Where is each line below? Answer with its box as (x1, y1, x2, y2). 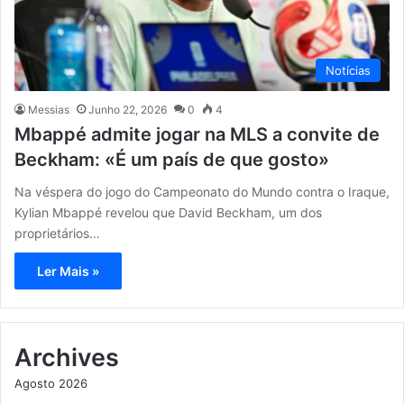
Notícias (326, 62, 371, 78)
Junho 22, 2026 (88, 102, 167, 116)
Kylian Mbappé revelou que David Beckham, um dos (14, 204, 322, 220)
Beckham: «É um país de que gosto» (14, 148, 329, 170)
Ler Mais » (37, 262, 99, 279)
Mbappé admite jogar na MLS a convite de (14, 123, 380, 145)
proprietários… (14, 225, 100, 241)
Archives (14, 342, 119, 372)
